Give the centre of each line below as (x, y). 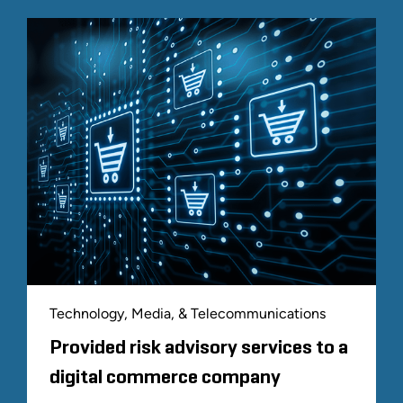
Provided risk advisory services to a (199, 348)
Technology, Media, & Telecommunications (188, 313)
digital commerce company (165, 377)
